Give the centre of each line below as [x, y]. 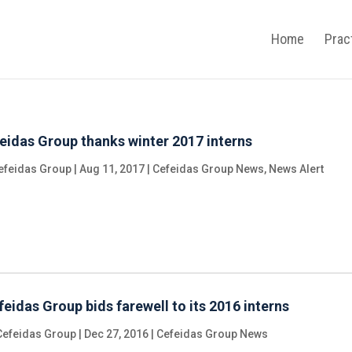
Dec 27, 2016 [117, 334]
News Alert [297, 169]
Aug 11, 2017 [112, 169]
